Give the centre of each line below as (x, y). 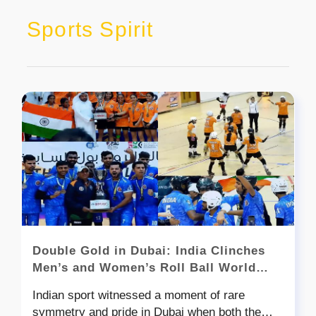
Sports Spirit (90, 29)
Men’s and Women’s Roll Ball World (144, 267)
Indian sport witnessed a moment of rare (139, 295)
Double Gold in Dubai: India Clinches (149, 250)
